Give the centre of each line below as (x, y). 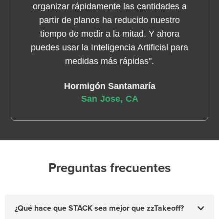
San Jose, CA (110, 99)
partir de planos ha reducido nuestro (110, 20)
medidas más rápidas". (110, 61)
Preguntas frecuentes (109, 168)
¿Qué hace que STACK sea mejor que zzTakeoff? (99, 208)
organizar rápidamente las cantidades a (109, 7)
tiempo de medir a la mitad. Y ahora (109, 34)
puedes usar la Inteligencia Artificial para (110, 48)
